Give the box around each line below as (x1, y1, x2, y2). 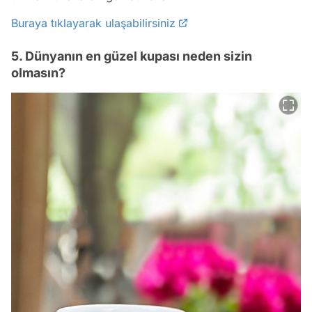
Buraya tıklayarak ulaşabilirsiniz (11, 16, 175, 31)
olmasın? (11, 65, 65, 81)
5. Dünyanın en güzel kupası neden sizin (11, 49, 252, 64)
